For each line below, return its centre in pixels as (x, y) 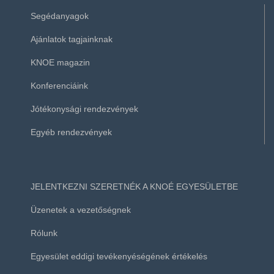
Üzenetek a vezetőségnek (81, 210)
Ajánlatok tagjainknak (72, 39)
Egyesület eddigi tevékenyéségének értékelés (119, 257)
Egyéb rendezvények (71, 132)
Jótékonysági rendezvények (84, 109)
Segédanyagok (60, 16)
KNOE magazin (60, 63)
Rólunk (44, 233)
